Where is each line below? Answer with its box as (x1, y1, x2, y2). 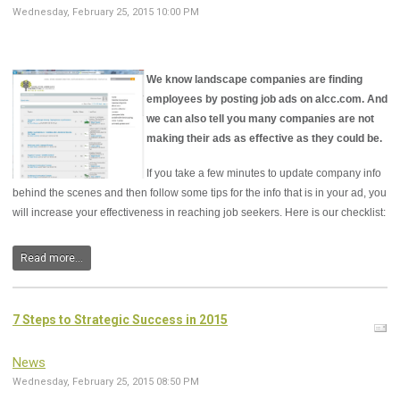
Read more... (21, 252, 83, 265)
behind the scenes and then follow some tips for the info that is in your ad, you (12, 187, 387, 200)
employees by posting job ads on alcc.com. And (146, 93, 387, 106)
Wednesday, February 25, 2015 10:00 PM (12, 6, 199, 19)
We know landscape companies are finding (146, 73, 362, 87)
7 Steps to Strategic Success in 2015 (12, 312, 228, 328)
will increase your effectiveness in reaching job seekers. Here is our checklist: (12, 206, 386, 220)
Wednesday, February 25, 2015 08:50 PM (12, 376, 199, 388)
